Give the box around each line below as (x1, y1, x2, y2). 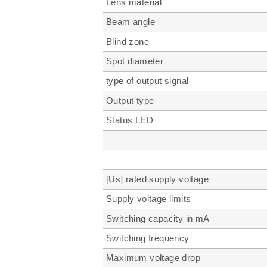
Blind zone (106, 36, 149, 46)
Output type (106, 95, 154, 105)
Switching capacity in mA (106, 213, 210, 223)
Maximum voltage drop (106, 252, 200, 263)
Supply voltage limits (106, 193, 191, 204)
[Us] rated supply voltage (106, 173, 209, 184)
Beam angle (106, 16, 155, 27)
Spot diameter (106, 55, 164, 66)
